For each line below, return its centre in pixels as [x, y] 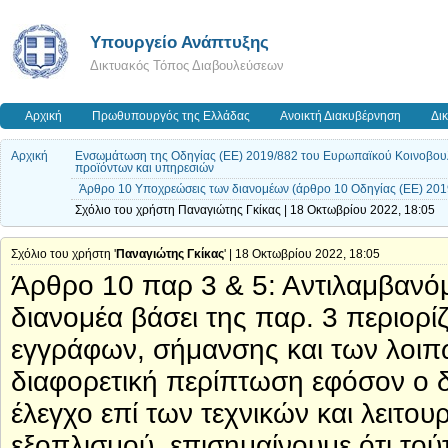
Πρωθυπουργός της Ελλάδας [171, 116]
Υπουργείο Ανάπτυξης [179, 42]
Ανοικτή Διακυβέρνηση [340, 116]
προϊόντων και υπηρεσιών [144, 168]
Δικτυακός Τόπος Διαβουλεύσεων [187, 65]
